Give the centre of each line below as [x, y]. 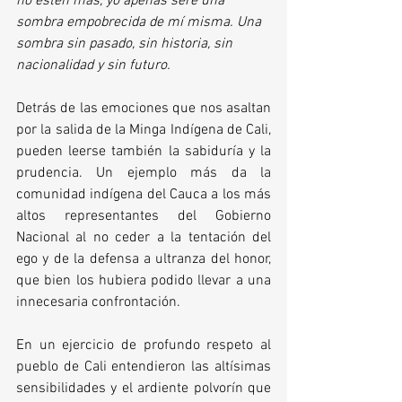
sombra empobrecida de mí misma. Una [140, 22]
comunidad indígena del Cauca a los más [144, 195]
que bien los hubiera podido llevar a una [144, 281]
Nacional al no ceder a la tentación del [144, 238]
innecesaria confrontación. [102, 302]
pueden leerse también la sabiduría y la [144, 152]
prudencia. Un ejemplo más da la [144, 173]
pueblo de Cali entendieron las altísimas [144, 367]
